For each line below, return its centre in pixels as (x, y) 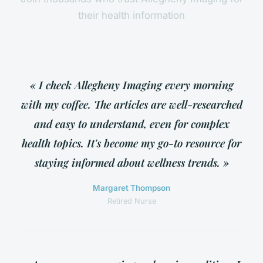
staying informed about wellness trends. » (131, 163)
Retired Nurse (131, 201)
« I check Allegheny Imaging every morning (131, 85)
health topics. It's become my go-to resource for (131, 143)
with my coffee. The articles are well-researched (131, 104)
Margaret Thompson (131, 188)
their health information (131, 16)
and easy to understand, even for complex (131, 124)
